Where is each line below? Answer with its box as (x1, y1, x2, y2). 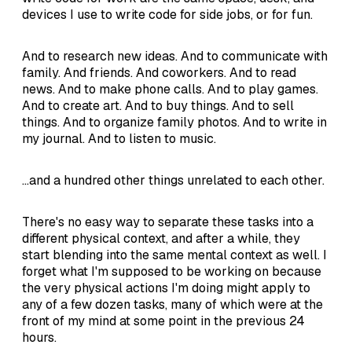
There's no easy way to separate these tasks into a (22, 213, 313, 230)
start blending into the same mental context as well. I (22, 246, 327, 263)
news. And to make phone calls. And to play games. (22, 80, 318, 97)
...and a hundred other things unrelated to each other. (22, 171, 324, 189)
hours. (22, 328, 57, 346)
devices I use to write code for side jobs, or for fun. (22, 5, 313, 23)
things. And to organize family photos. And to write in (22, 113, 327, 130)
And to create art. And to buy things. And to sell (22, 97, 294, 114)
